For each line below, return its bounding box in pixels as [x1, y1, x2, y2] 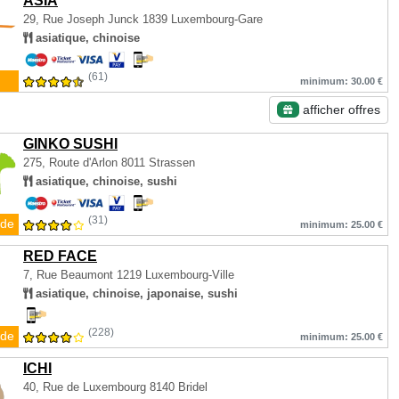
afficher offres [299, 102, 380, 117]
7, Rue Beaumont [23, 268, 113, 281]
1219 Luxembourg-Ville [113, 268, 234, 281]
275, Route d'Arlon [23, 156, 121, 169]
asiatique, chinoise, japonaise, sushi [32, 287, 238, 300]
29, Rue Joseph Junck [23, 12, 142, 26]
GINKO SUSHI [23, 136, 118, 151]
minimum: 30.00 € [300, 76, 383, 86]
